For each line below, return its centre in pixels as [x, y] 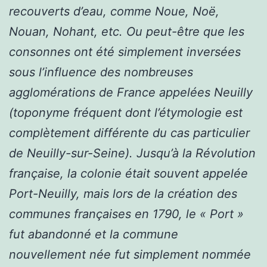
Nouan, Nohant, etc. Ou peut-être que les [127, 31]
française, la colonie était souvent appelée [128, 173]
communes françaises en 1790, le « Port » [126, 214]
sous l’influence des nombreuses [101, 72]
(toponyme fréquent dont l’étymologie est [126, 112]
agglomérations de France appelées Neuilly [131, 92]
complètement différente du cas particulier [129, 133]
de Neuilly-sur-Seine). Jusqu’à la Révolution [132, 153]
